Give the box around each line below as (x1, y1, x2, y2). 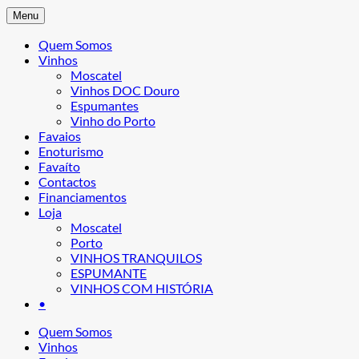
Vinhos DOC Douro (71, 82, 179, 98)
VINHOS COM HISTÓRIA (71, 280, 213, 296)
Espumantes (71, 97, 139, 113)
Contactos (38, 173, 96, 189)
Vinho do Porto (71, 112, 155, 128)
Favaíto (38, 158, 80, 174)
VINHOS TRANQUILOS (71, 249, 202, 265)
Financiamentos (38, 188, 127, 204)
